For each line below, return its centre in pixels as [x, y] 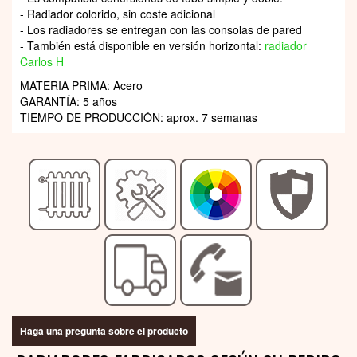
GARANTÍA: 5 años [69, 101]
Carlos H [42, 61]
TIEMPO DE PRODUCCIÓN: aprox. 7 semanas [139, 117]
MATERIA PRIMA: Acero [81, 85]
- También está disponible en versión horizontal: [142, 45]
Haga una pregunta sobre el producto [104, 330]
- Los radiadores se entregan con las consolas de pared [161, 29]
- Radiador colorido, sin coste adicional [118, 13]
